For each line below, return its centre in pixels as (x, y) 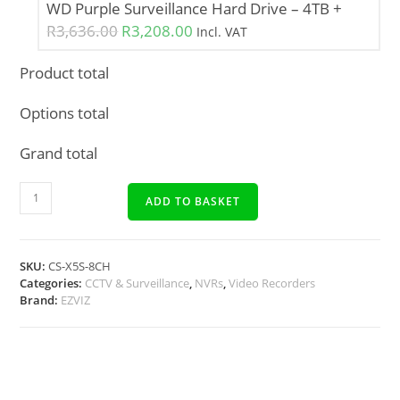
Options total (65, 112)
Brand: (41, 300)
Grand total (59, 153)
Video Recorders (272, 283)
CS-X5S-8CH (80, 266)
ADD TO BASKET (193, 201)
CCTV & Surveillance (137, 283)
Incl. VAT (222, 31)
